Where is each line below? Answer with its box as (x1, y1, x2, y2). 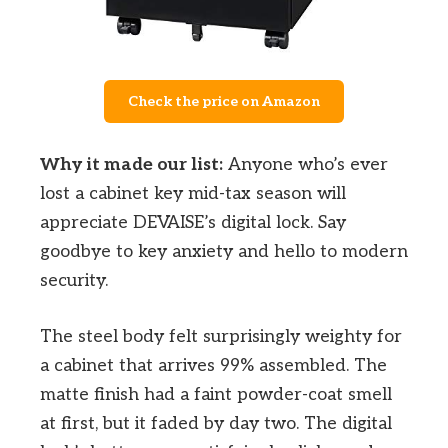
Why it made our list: (40, 153, 223, 175)
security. (40, 269, 108, 291)
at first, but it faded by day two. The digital (40, 412, 392, 434)
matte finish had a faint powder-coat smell (40, 383, 392, 405)
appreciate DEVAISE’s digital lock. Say (40, 211, 346, 233)
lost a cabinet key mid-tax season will (40, 182, 346, 204)
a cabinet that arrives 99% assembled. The (40, 354, 387, 376)
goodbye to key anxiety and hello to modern (40, 240, 408, 262)
